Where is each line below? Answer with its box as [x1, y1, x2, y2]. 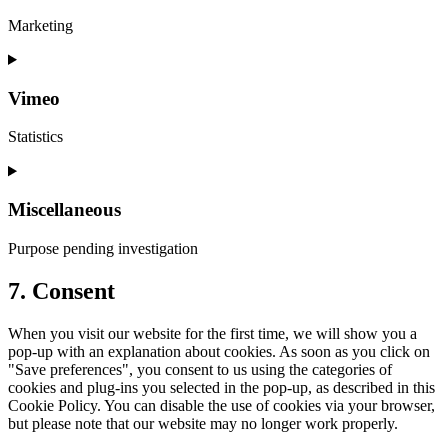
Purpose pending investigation [8, 239, 198, 257]
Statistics [8, 128, 63, 146]
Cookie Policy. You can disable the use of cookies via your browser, [8, 396, 435, 414]
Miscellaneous [8, 199, 121, 221]
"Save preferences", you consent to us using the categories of [8, 360, 392, 378]
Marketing [8, 16, 73, 34]
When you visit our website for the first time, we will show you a [8, 324, 417, 342]
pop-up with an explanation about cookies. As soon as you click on [8, 342, 430, 360]
